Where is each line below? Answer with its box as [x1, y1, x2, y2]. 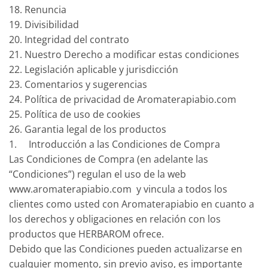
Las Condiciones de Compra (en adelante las [9, 152, 208, 166]
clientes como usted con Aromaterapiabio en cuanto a [9, 197, 254, 211]
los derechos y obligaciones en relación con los [9, 212, 221, 226]
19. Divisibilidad [9, 17, 79, 31]
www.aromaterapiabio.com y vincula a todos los [9, 182, 227, 196]
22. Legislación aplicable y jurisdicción [9, 62, 178, 76]
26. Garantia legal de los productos [9, 122, 166, 136]
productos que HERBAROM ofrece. [9, 227, 164, 240]
